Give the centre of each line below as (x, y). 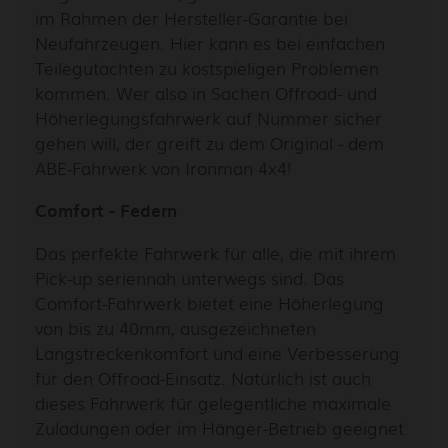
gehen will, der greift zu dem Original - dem (209, 142)
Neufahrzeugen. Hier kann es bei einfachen (210, 42)
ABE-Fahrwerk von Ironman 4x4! (163, 167)
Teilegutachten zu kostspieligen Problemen (207, 67)
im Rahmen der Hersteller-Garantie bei (191, 17)
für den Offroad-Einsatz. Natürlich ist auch (203, 377)
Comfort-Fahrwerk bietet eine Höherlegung (209, 302)
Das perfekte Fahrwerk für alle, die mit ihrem (215, 252)
